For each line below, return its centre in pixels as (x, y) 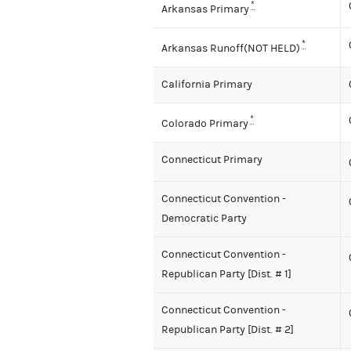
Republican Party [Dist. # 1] (226, 275)
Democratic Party (204, 219)
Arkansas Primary (205, 9)
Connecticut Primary (212, 160)
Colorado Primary (205, 123)
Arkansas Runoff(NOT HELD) (231, 48)
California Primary (207, 85)
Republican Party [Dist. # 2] (228, 330)
